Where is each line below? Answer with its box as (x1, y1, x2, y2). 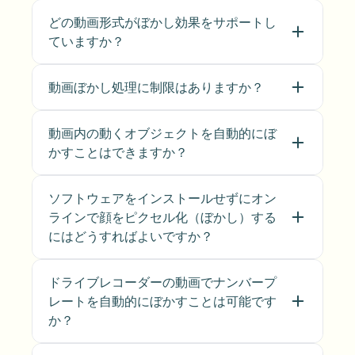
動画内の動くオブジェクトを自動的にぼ (48, 124, 277, 142)
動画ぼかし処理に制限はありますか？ (48, 78, 264, 96)
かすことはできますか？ (48, 143, 188, 161)
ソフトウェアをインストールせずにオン (48, 189, 277, 207)
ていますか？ (48, 32, 124, 50)
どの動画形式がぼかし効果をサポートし (48, 13, 277, 31)
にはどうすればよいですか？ (48, 227, 213, 245)
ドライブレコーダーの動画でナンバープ (48, 273, 277, 291)
